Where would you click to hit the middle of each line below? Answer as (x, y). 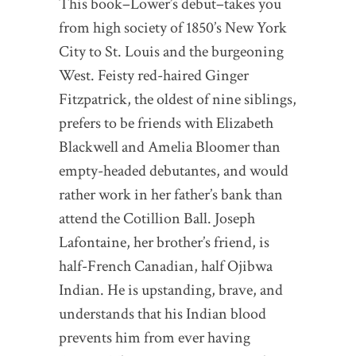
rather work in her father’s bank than (171, 195)
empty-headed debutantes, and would (174, 171)
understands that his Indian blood (163, 314)
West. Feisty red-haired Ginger (154, 76)
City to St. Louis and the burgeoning (171, 52)
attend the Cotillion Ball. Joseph (157, 219)
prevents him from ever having (155, 338)
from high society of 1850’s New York (173, 28)
